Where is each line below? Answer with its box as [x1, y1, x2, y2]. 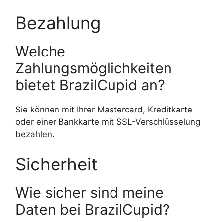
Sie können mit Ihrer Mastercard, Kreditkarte [15, 105, 192, 115]
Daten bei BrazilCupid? [15, 200, 170, 218]
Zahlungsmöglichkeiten [15, 59, 172, 77]
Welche [15, 43, 65, 60]
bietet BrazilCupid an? [15, 76, 165, 94]
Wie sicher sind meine [15, 183, 164, 201]
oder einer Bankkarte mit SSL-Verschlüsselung [15, 117, 200, 127]
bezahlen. [15, 129, 55, 140]
